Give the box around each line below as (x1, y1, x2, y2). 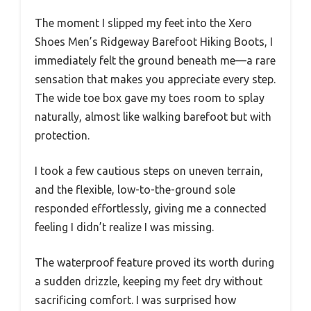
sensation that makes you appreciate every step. (35, 73, 276, 86)
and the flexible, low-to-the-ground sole (35, 183, 235, 196)
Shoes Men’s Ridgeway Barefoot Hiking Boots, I (35, 35, 273, 49)
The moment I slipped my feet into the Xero (35, 17, 252, 30)
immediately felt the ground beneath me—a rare (35, 54, 276, 67)
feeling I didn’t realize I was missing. (35, 221, 214, 234)
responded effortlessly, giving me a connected (35, 202, 267, 215)
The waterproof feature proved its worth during (35, 256, 274, 269)
